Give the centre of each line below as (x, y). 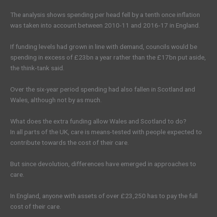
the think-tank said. (38, 68)
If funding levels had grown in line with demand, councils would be (104, 47)
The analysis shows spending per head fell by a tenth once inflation (105, 15)
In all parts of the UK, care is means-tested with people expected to (106, 132)
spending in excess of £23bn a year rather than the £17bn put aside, (108, 57)
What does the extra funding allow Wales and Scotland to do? (99, 121)
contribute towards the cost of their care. (70, 142)
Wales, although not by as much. (56, 100)
